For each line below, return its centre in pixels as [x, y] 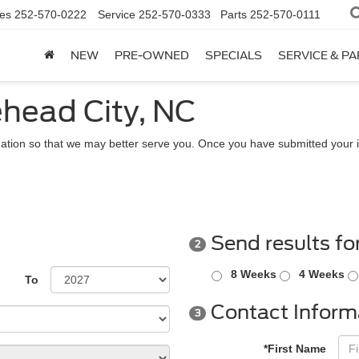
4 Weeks [322, 274]
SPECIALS [234, 56]
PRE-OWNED [152, 56]
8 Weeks [254, 274]
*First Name [295, 349]
